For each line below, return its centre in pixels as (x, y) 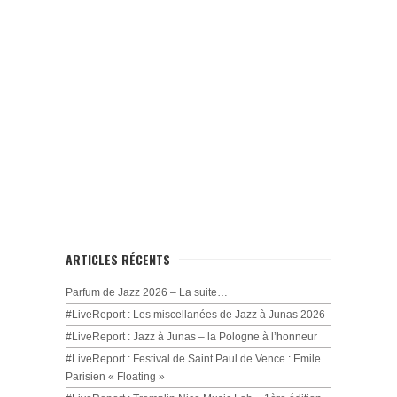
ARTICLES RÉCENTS (118, 259)
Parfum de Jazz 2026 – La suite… (147, 292)
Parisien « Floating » (115, 377)
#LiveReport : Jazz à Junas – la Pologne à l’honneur (191, 337)
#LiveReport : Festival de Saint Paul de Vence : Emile (193, 359)
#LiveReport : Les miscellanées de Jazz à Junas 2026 (195, 315)
